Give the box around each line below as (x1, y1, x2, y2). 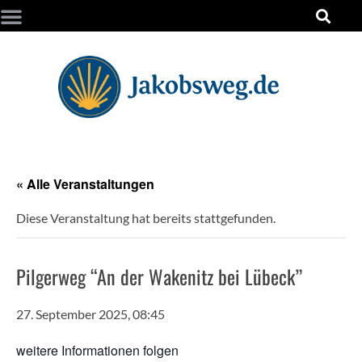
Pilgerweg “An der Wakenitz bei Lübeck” (16, 262, 302, 292)
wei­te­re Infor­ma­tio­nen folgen (16, 341, 179, 360)
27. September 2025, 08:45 (16, 306, 165, 322)
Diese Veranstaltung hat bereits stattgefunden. (16, 210, 276, 226)
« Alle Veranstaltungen (16, 175, 154, 194)
